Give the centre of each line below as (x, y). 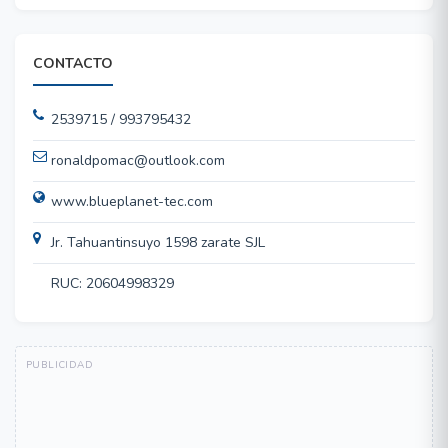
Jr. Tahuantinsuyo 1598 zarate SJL (158, 242)
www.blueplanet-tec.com (132, 201)
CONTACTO (73, 63)
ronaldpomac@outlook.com (138, 160)
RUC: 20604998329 (112, 283)
